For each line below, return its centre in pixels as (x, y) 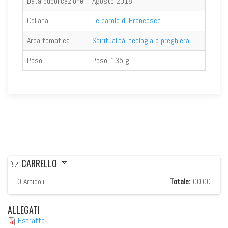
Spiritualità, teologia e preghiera (141, 40)
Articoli (33, 181)
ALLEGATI (24, 209)
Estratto (31, 220)
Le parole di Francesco (126, 20)
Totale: (180, 181)
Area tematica (48, 40)
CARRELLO (39, 163)
